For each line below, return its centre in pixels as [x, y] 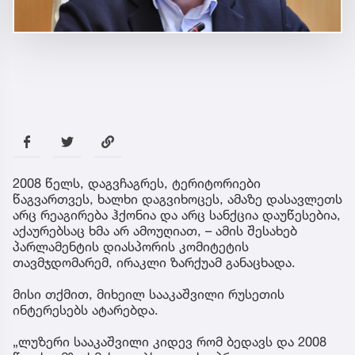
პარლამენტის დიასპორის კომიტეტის [131, 246]
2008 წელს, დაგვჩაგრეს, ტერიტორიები [137, 183]
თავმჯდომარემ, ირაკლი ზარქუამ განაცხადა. [154, 262]
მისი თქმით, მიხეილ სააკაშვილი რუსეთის [149, 294]
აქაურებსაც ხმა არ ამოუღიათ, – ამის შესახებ [155, 230]
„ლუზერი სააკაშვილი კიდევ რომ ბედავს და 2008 [170, 341]
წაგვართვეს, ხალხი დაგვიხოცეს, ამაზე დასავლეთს [177, 198]
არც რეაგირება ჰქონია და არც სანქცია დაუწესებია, [177, 214]
